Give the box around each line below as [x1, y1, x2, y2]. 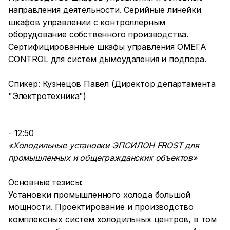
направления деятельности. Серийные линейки [8, 5, 201, 15]
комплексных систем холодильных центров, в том [8, 214, 217, 224]
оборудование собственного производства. [8, 29, 189, 40]
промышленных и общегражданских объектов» [8, 152, 197, 163]
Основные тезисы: [8, 177, 83, 187]
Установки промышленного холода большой [8, 189, 191, 200]
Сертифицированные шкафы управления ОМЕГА [8, 42, 206, 52]
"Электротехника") [8, 91, 87, 101]
